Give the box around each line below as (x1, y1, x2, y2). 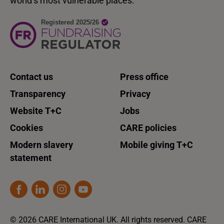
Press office (120, 71, 168, 82)
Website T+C (10, 105, 61, 116)
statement (10, 152, 51, 163)
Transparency (10, 88, 65, 99)
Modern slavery (10, 139, 73, 150)
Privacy (120, 88, 150, 99)
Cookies (10, 122, 43, 133)
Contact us (10, 71, 53, 82)
